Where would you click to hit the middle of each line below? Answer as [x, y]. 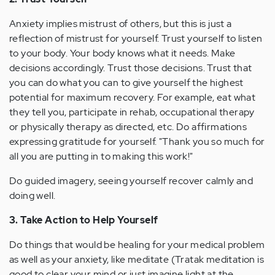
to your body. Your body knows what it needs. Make [122, 53]
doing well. [33, 196]
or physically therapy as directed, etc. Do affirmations [128, 127]
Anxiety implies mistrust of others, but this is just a [121, 24]
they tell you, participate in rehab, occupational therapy [132, 112]
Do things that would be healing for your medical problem [137, 245]
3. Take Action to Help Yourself [84, 220]
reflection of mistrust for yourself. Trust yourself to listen [136, 38]
